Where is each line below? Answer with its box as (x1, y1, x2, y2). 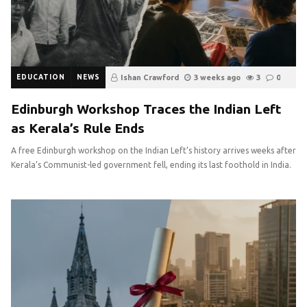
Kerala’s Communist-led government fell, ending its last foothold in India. (11, 160, 291, 169)
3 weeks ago (194, 73, 241, 82)
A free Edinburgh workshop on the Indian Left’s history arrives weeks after (11, 145, 296, 155)
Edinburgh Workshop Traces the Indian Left (11, 101, 281, 116)
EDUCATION (16, 73, 65, 81)
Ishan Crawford (121, 73, 179, 82)
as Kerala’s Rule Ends (11, 120, 145, 136)
